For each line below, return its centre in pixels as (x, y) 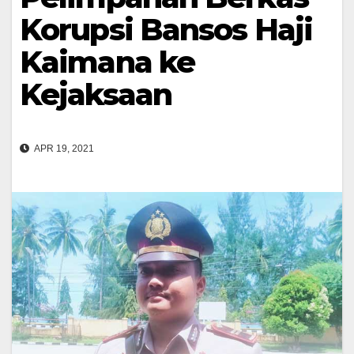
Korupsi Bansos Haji (166, 29)
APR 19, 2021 (63, 149)
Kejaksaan (96, 94)
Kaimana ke (107, 62)
